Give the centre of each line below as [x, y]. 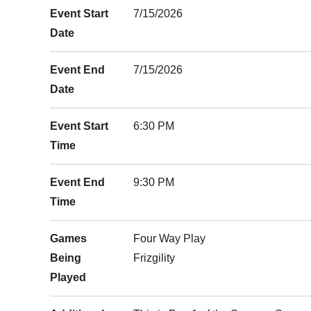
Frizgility [154, 258]
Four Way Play [169, 238]
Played [68, 277]
